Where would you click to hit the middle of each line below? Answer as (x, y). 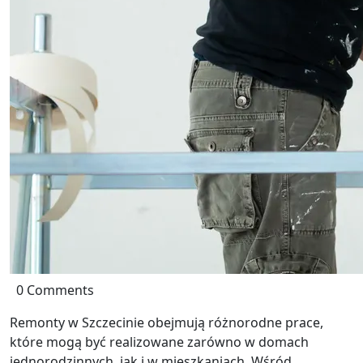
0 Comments (55, 290)
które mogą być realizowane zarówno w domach (159, 342)
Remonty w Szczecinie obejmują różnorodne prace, (167, 322)
